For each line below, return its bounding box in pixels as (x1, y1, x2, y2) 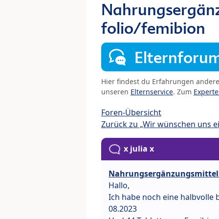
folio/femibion (101, 18, 205, 39)
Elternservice (131, 87, 173, 97)
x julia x (124, 143, 154, 154)
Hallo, (109, 180, 130, 191)
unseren (101, 87, 131, 97)
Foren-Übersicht (101, 107, 161, 118)
